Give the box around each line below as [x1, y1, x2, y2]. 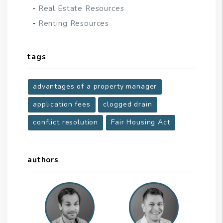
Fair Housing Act [111, 117, 170, 127]
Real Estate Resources [38, 3, 124, 14]
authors [27, 155, 59, 165]
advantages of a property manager [33, 82, 157, 92]
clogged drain [103, 100, 152, 110]
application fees [33, 100, 91, 110]
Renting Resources [38, 18, 110, 29]
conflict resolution [33, 117, 99, 127]
